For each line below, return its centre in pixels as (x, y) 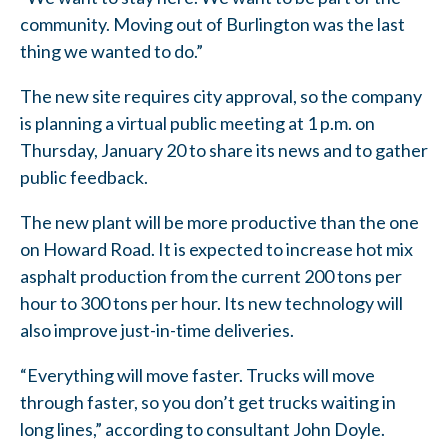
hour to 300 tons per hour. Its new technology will (211, 302)
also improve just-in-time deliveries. (157, 329)
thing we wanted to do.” (111, 50)
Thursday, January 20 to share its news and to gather (224, 149)
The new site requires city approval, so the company (221, 95)
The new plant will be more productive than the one (219, 221)
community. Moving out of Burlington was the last (212, 23)
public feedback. (84, 176)
